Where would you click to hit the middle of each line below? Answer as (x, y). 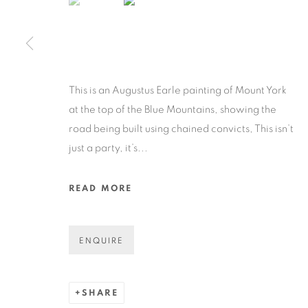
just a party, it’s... (108, 148)
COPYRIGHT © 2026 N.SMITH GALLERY (144, 49)
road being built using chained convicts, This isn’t (181, 129)
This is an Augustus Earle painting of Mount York (178, 91)
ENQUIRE (101, 241)
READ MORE (101, 189)
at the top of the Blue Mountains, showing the (173, 110)
